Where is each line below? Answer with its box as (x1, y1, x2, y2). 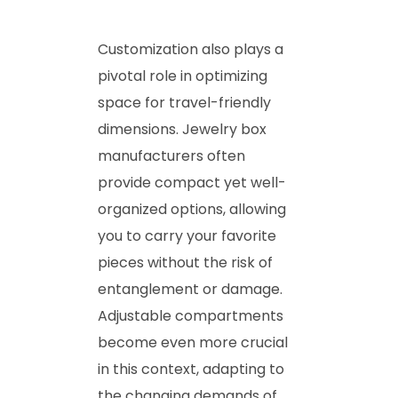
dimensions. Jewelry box (98, 118, 267, 139)
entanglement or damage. (98, 278, 283, 299)
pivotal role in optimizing (98, 65, 267, 86)
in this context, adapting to (98, 358, 284, 379)
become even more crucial (98, 331, 288, 353)
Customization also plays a (98, 38, 283, 60)
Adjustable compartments (98, 305, 283, 326)
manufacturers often (98, 145, 245, 166)
